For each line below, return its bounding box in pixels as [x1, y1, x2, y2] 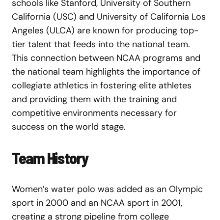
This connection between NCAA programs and [12, 52, 200, 64]
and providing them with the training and [12, 93, 177, 105]
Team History [12, 148, 88, 167]
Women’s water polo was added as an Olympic [12, 183, 203, 195]
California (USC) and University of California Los [12, 10, 206, 23]
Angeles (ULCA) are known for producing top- [12, 24, 199, 36]
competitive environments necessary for [12, 107, 177, 119]
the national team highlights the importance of [12, 65, 200, 78]
